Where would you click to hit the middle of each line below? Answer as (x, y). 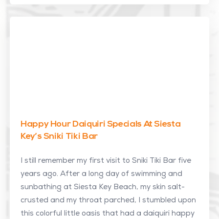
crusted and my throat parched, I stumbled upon (108, 201)
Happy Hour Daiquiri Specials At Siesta (101, 124)
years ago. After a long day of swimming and (101, 174)
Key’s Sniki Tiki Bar (59, 137)
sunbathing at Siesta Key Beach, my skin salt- (103, 187)
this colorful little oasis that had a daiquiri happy (108, 214)
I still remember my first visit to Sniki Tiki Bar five (106, 161)
